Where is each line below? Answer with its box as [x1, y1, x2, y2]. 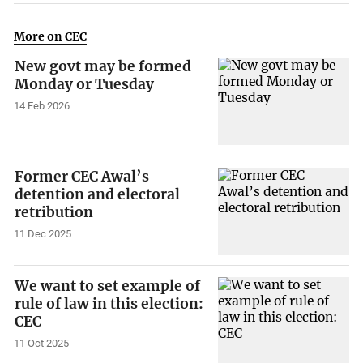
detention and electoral [15, 185, 181, 203]
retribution [15, 203, 94, 221]
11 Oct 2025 [14, 337, 70, 350]
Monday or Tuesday [15, 75, 155, 93]
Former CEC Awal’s [15, 167, 150, 186]
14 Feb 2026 [14, 99, 70, 112]
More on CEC [14, 28, 88, 44]
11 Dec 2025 [14, 227, 72, 240]
